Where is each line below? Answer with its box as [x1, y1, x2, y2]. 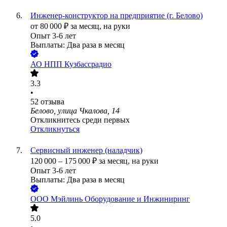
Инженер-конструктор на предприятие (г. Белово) [30, 11, 203, 20]
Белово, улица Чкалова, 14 [30, 106, 120, 116]
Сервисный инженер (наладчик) [30, 146, 142, 155]
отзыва [41, 97, 64, 106]
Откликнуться [30, 125, 80, 134]
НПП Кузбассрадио [44, 60, 111, 69]
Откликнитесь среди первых [30, 116, 130, 125]
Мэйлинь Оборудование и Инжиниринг [51, 195, 190, 204]
